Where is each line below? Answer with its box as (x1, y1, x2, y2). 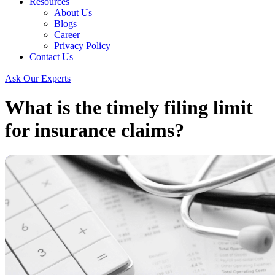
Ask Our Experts (5, 72, 71, 83)
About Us (54, 7, 92, 18)
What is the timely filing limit (5, 96, 253, 119)
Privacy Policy (54, 41, 110, 51)
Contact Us (29, 52, 73, 62)
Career (54, 29, 80, 40)
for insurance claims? (5, 119, 184, 142)
